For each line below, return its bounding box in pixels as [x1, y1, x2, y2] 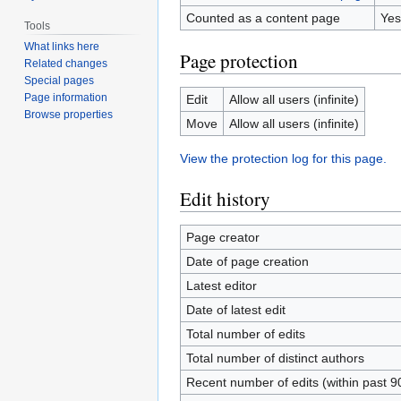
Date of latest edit [185, 303, 286, 317]
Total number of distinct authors [185, 351, 364, 365]
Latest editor [185, 278, 257, 293]
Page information [24, 91, 108, 105]
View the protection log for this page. [180, 151, 387, 166]
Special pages [24, 74, 95, 88]
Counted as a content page [185, 11, 340, 25]
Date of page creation [185, 254, 309, 269]
